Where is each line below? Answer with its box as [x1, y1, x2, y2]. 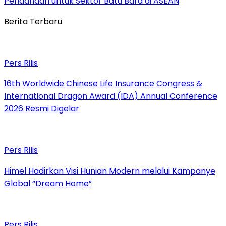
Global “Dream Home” [4, 178, 92, 190]
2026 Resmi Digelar [4, 103, 79, 115]
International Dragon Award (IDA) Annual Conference [4, 90, 217, 102]
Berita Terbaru [4, 16, 62, 28]
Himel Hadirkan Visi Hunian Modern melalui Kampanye [4, 165, 215, 177]
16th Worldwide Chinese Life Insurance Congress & [4, 78, 202, 90]
